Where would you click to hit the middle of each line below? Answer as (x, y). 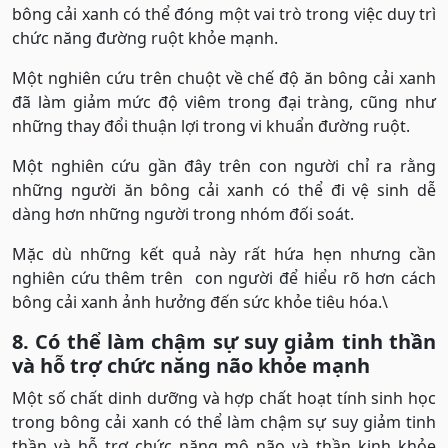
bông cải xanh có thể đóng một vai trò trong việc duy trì (224, 14)
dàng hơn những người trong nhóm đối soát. (183, 214)
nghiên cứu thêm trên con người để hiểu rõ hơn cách (224, 278)
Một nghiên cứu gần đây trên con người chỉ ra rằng (224, 166)
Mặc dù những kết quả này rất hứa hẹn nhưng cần (224, 254)
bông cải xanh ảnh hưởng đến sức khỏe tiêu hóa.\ (200, 302)
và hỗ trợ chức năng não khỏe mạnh (191, 366)
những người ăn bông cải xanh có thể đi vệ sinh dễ (224, 190)
